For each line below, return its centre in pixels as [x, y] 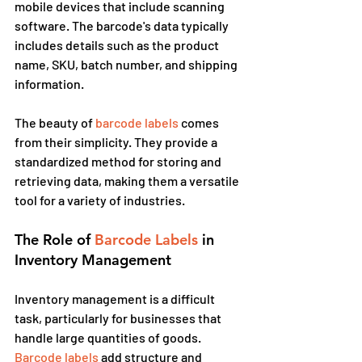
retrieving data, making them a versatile [128, 180]
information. [49, 83]
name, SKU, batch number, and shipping [127, 64]
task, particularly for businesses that [119, 318]
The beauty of [54, 122]
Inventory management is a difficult [116, 298]
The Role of [55, 239]
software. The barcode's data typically [123, 25]
